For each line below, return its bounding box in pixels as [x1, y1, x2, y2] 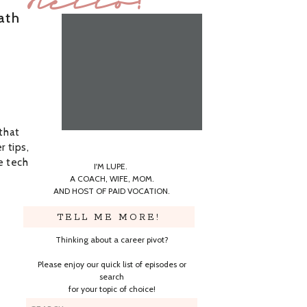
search [99, 271, 124, 282]
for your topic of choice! [68, 284, 156, 294]
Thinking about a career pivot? [55, 234, 169, 245]
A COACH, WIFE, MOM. [69, 173, 154, 184]
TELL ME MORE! [57, 212, 160, 223]
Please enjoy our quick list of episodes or [37, 259, 186, 269]
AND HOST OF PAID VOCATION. [53, 186, 170, 196]
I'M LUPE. [94, 161, 130, 171]
